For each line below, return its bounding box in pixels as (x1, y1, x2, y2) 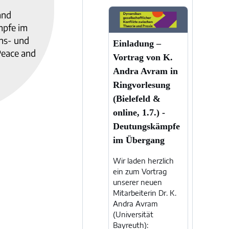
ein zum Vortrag (112, 167, 167, 176)
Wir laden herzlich (112, 156, 174, 166)
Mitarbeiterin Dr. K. (112, 189, 176, 198)
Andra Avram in (112, 66, 178, 77)
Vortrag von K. (112, 52, 173, 63)
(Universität (112, 210, 153, 219)
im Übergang (112, 135, 165, 146)
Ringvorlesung (112, 80, 170, 90)
